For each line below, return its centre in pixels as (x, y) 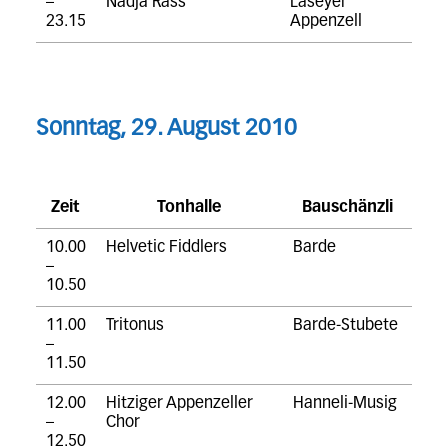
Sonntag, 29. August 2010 (166, 129)
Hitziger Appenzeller (179, 404)
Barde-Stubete (345, 326)
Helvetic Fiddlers (166, 248)
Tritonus (134, 326)
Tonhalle (189, 208)
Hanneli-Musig (344, 404)
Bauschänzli (347, 208)
